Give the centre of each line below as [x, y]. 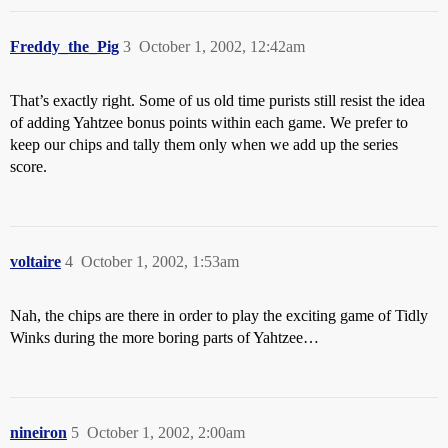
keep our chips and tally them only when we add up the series [204, 144]
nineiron [38, 432]
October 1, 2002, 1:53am [160, 261]
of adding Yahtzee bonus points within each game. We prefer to [209, 122]
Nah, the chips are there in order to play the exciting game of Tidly [219, 315]
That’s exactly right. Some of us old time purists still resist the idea [217, 100]
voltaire [35, 261]
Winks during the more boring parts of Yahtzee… [164, 337]
